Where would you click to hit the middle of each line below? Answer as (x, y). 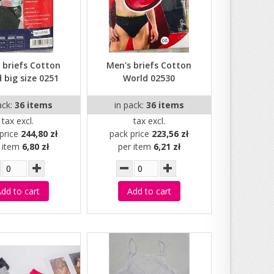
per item (135, 147)
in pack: (130, 105)
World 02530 (149, 78)
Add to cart (149, 191)
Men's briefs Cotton (149, 65)
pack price (131, 134)
